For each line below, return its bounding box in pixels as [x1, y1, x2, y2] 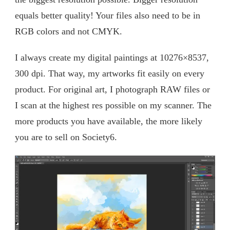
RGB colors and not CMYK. [15, 26, 122, 36]
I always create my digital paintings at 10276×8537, [15, 52, 209, 63]
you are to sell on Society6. [15, 131, 117, 142]
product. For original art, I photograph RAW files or [15, 84, 210, 94]
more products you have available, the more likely [15, 116, 202, 126]
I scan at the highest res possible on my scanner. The [15, 100, 212, 110]
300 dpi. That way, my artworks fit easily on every [15, 68, 204, 79]
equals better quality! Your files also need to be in [15, 10, 200, 21]
